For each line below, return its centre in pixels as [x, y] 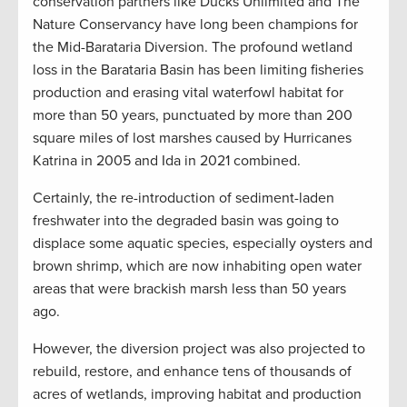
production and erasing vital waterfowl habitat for [188, 93]
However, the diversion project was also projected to [199, 349]
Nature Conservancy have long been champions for [195, 25]
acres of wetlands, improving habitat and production [197, 395]
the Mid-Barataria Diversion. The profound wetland [193, 48]
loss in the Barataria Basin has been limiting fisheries [198, 70]
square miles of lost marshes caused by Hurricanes [192, 139]
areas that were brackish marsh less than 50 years [189, 289]
